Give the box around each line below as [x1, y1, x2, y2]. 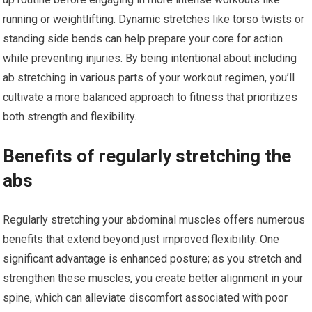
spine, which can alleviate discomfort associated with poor [3, 291, 288, 305]
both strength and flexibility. [3, 110, 137, 124]
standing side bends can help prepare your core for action [3, 32, 283, 46]
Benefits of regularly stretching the [3, 146, 292, 167]
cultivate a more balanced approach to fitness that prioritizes [3, 91, 298, 104]
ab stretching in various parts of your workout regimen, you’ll [3, 71, 295, 85]
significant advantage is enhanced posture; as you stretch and [3, 252, 302, 266]
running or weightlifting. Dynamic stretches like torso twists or [3, 13, 305, 26]
